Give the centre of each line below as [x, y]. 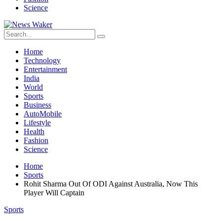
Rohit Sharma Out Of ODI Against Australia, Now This [111, 184]
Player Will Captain [54, 193]
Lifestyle [37, 123]
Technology [42, 60]
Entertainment [45, 69]
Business [37, 105]
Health [34, 131]
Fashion [36, 140]
